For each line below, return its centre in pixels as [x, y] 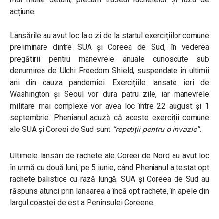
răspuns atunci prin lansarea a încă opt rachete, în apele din [109, 191]
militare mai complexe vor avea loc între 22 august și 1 [109, 106]
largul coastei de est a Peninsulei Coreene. [82, 203]
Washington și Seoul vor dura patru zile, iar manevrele [109, 94]
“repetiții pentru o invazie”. [157, 129]
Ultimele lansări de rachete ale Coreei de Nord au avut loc [109, 156]
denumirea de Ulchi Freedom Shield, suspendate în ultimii [109, 71]
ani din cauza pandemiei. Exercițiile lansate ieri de [109, 82]
